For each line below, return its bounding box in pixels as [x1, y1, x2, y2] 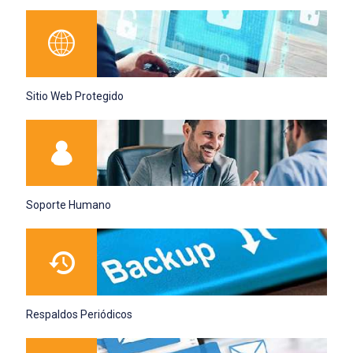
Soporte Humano [26, 199, 111, 212]
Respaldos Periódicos [26, 308, 132, 321]
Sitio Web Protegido [26, 89, 124, 102]
